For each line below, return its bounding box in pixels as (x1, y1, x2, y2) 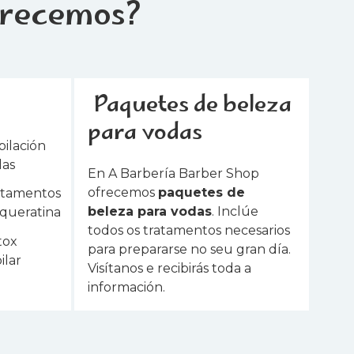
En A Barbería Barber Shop (88, 165, 260, 181)
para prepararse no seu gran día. (88, 241, 292, 257)
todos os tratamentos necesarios (88, 222, 291, 238)
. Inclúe (212, 203, 259, 219)
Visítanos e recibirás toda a (88, 260, 252, 276)
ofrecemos (88, 184, 159, 200)
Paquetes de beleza (93, 86, 292, 126)
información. (88, 279, 166, 295)
